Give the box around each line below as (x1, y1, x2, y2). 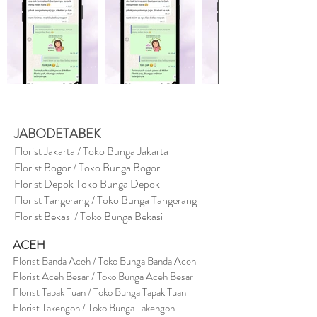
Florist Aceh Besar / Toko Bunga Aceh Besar (13, 269, 193, 284)
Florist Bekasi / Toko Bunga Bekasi (14, 208, 163, 224)
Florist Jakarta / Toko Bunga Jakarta (14, 143, 168, 159)
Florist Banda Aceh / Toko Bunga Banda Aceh (13, 253, 196, 269)
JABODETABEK (14, 125, 101, 143)
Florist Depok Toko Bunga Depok (14, 175, 160, 192)
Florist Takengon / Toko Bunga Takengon (13, 300, 175, 316)
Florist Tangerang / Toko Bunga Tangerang (14, 192, 197, 208)
